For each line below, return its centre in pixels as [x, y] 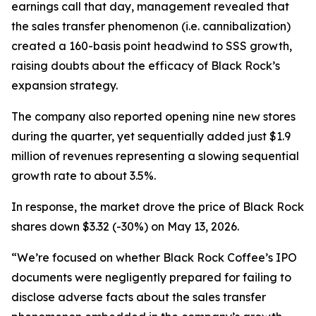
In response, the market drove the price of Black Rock [158, 207]
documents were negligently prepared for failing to [151, 277]
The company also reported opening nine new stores [153, 116]
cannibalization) [245, 26]
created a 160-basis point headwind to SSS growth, [152, 46]
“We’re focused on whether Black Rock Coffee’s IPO [154, 257]
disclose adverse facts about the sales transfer [139, 297]
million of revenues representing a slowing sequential [155, 156]
